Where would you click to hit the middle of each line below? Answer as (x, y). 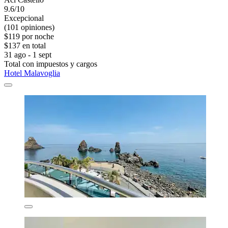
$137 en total (25, 46)
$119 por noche (29, 37)
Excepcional (24, 18)
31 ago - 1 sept (28, 55)
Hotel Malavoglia (32, 73)
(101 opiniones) (29, 27)
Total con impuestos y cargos (51, 64)
